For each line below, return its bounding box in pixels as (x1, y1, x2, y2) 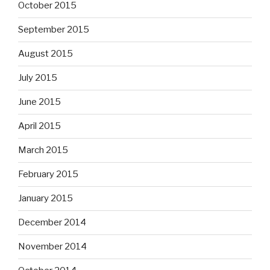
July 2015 (18, 72, 57, 84)
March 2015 (18, 145, 68, 156)
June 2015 (18, 96, 61, 108)
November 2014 (18, 241, 87, 253)
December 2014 (18, 217, 86, 228)
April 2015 (18, 121, 61, 132)
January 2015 (18, 193, 73, 204)
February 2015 (18, 169, 78, 180)
